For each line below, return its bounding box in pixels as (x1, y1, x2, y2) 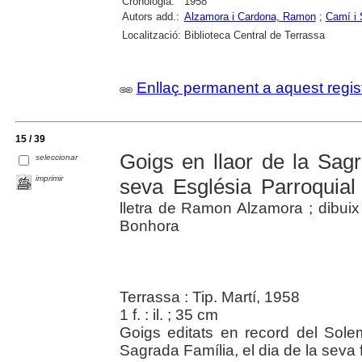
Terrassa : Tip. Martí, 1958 (119, 288, 300, 305)
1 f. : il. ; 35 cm (119, 305, 218, 323)
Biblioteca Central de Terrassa (183, 28, 325, 41)
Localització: (121, 28, 181, 41)
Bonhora (119, 217, 179, 234)
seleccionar (36, 153, 78, 162)
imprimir (36, 173, 64, 183)
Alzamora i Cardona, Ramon (183, 10, 316, 23)
